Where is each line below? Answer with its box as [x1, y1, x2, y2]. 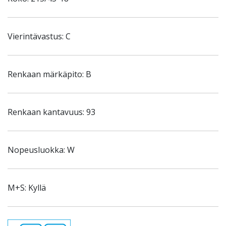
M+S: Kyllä [8, 182, 46, 193]
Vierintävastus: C [8, 31, 71, 42]
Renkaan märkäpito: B [8, 69, 91, 80]
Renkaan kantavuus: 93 [8, 106, 95, 118]
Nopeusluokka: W [8, 144, 75, 155]
